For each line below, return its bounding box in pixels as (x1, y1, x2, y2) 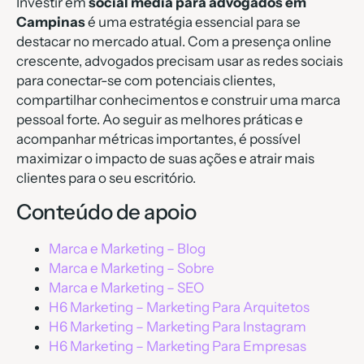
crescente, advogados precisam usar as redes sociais (16, 53, 343, 70)
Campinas (16, 14, 85, 31)
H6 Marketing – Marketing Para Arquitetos (49, 299, 310, 316)
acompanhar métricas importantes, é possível (16, 131, 301, 148)
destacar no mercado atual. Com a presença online (16, 33, 331, 50)
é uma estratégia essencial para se (85, 14, 301, 31)
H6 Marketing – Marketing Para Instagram (49, 318, 306, 336)
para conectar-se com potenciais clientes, (16, 72, 275, 89)
